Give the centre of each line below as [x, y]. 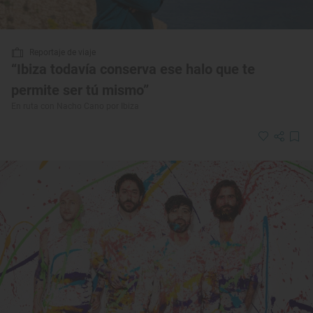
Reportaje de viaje [63, 52]
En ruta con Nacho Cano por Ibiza [75, 106]
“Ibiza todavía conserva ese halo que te [133, 69]
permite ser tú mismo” [80, 90]
